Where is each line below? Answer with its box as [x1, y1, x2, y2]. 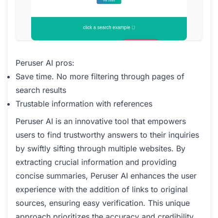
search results [16, 85, 66, 95]
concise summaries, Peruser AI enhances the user [16, 171, 197, 181]
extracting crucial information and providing [16, 157, 177, 167]
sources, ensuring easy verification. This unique [16, 198, 190, 208]
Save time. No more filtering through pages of [16, 72, 184, 82]
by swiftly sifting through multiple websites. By [16, 144, 185, 154]
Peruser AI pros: [16, 58, 74, 68]
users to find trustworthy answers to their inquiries [16, 130, 199, 140]
